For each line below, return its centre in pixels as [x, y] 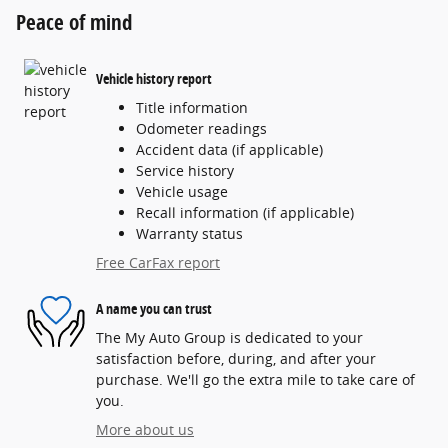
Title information [192, 108]
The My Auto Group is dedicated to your [229, 338]
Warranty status [189, 234]
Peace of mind [74, 22]
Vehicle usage [182, 192]
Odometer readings [201, 129]
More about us [145, 430]
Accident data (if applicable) [229, 150]
